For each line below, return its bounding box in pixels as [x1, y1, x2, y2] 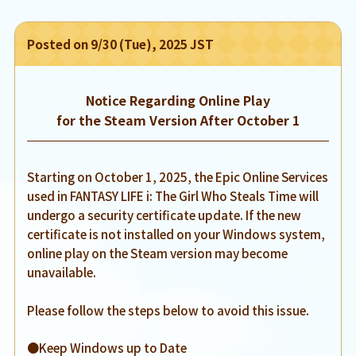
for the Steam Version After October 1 [56, 110, 300, 130]
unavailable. [27, 263, 97, 281]
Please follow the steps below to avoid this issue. [27, 301, 310, 319]
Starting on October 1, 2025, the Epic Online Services [27, 168, 329, 186]
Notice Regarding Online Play [86, 91, 270, 110]
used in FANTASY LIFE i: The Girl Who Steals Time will [27, 187, 319, 205]
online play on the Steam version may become [27, 244, 288, 262]
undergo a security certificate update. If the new [27, 206, 302, 224]
